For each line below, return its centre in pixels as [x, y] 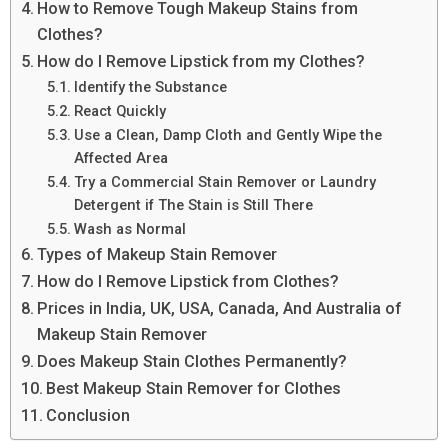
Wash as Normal [129, 228]
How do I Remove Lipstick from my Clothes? [201, 61]
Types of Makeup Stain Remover [157, 254]
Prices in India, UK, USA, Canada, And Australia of [220, 308]
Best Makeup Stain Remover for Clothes [194, 388]
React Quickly [119, 110]
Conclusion [88, 415]
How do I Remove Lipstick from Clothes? [188, 281]
